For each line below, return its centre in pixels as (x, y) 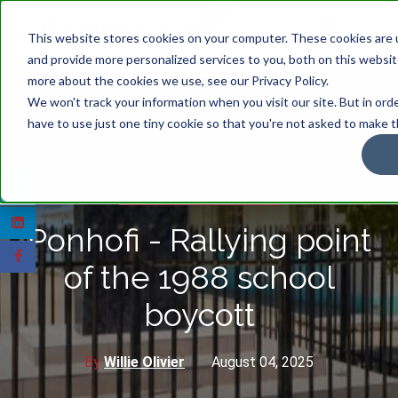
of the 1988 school (199, 278)
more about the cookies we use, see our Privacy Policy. (178, 80)
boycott (199, 315)
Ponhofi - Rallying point (199, 240)
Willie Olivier (144, 362)
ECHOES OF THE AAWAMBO (199, 199)
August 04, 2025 (263, 362)
